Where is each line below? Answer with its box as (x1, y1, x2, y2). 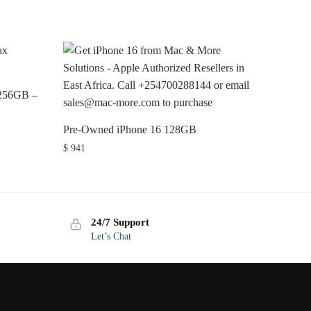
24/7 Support (90, 216, 149, 228)
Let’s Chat (90, 230, 131, 242)
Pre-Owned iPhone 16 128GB (62, 123, 196, 135)
